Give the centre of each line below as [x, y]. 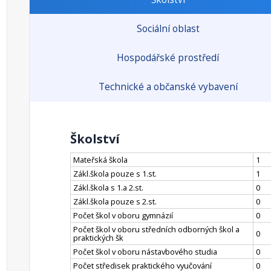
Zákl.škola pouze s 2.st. [115, 201]
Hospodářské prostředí [168, 58]
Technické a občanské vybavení [168, 87]
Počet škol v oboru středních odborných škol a [156, 229]
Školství [95, 139]
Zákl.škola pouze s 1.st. [115, 174]
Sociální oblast [168, 29]
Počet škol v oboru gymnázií [123, 215]
